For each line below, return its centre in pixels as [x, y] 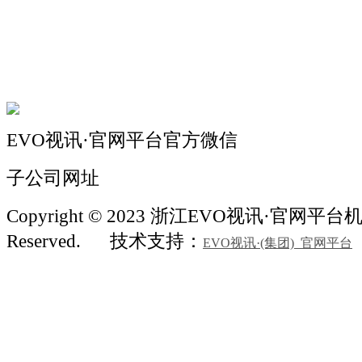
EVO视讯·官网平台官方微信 [122, 140]
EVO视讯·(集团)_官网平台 [278, 243]
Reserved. [48, 241]
